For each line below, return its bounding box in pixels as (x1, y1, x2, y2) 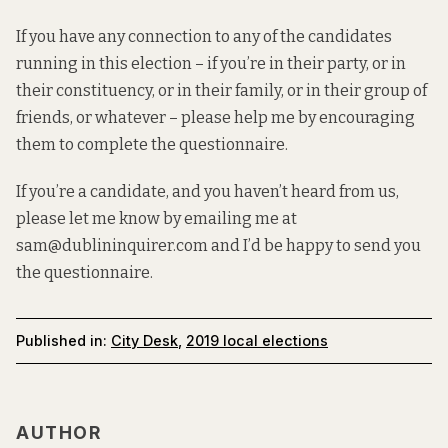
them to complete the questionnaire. (16, 135, 288, 155)
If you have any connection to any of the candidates (16, 27, 392, 47)
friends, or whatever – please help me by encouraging (16, 108, 415, 128)
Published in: (16, 332, 107, 350)
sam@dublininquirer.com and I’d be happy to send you (16, 235, 421, 255)
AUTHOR (16, 421, 101, 443)
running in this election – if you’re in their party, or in (16, 54, 406, 74)
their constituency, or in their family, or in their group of (16, 81, 427, 101)
